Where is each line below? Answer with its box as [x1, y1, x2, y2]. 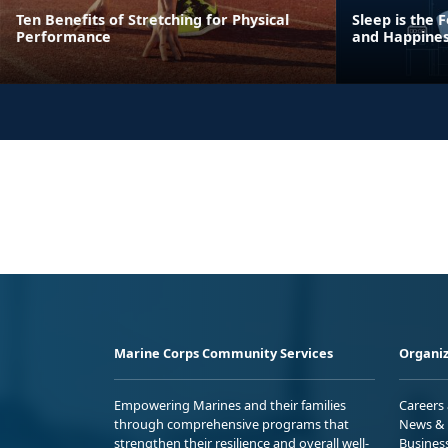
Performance [16, 26, 111, 46]
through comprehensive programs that [114, 414, 349, 433]
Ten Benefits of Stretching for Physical [16, 9, 289, 29]
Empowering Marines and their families [114, 395, 346, 414]
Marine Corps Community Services [114, 343, 333, 362]
